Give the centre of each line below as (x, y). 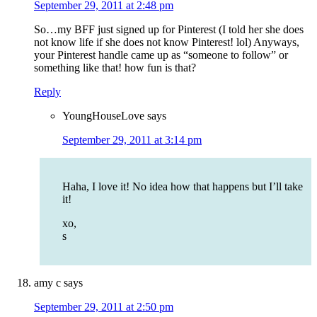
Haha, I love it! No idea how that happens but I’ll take (183, 187)
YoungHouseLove (103, 116)
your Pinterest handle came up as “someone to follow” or (161, 55)
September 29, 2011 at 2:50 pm (104, 307)
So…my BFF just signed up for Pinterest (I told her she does (169, 30)
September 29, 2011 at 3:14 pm (132, 140)
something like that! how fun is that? (115, 68)
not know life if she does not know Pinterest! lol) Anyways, (167, 42)
